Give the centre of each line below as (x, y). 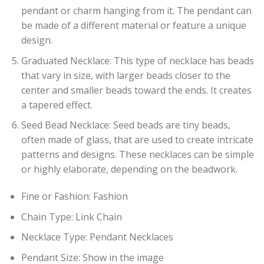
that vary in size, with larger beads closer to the (126, 75)
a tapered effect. (57, 105)
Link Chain (98, 217)
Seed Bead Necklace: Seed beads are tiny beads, (126, 125)
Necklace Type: (54, 237)
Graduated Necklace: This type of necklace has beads (137, 60)
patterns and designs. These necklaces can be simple (137, 155)
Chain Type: (47, 217)
